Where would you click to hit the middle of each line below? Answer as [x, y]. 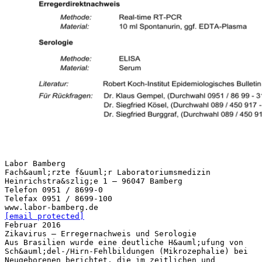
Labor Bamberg [35, 163]
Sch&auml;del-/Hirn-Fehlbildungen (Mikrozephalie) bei [126, 251]
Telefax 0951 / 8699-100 [58, 198]
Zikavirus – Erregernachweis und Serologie [101, 233]
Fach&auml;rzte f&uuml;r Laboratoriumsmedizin [108, 172]
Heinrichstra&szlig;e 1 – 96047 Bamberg [94, 181]
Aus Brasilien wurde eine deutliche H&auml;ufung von [124, 242]
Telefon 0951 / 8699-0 [54, 189]
